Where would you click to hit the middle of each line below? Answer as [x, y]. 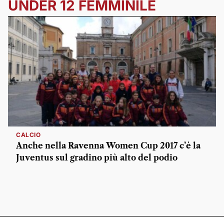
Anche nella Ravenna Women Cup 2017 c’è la [108, 145]
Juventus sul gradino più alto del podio [97, 157]
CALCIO [28, 135]
